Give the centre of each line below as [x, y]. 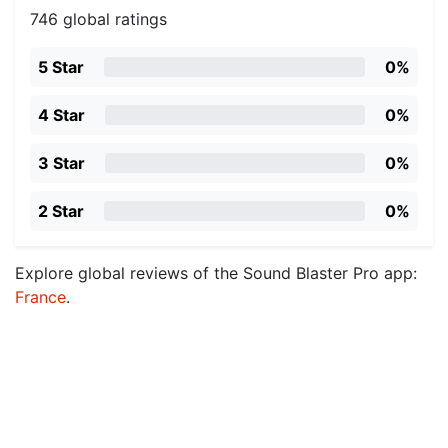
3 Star [61, 163]
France [40, 297]
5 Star [61, 67]
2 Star [61, 211]
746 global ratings [98, 19]
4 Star [61, 115]
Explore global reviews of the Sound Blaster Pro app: [216, 273]
